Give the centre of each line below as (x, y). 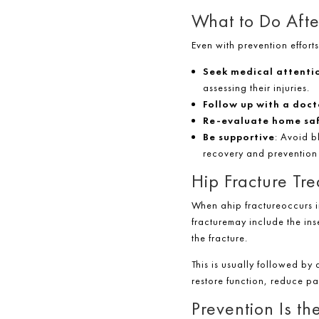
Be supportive (239, 137)
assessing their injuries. (256, 88)
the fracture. (219, 238)
